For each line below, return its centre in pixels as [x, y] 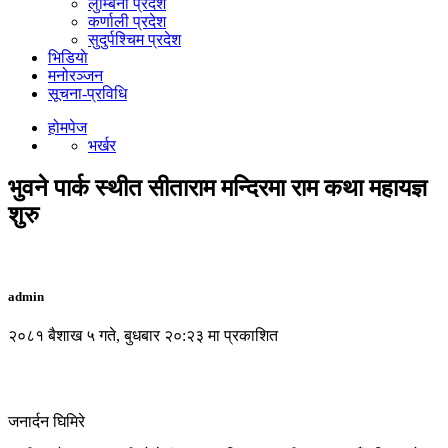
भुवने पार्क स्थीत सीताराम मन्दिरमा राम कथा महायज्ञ [217, 187]
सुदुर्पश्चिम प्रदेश [134, 39]
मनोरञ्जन [75, 75]
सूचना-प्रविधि [87, 93]
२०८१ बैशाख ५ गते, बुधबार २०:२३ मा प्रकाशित [143, 336]
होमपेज [67, 127]
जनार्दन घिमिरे [46, 422]
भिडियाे [68, 57]
